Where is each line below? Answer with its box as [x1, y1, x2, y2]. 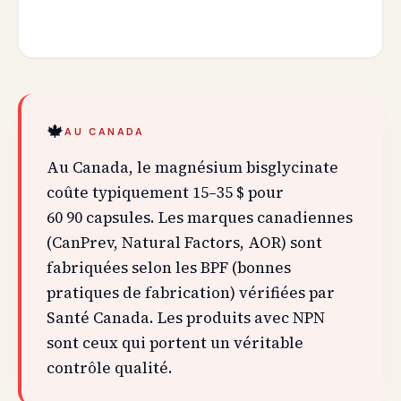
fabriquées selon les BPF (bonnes [47, 257, 291, 278]
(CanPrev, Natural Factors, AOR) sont [47, 232, 322, 253]
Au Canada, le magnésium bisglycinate [47, 157, 338, 178]
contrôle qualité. [47, 357, 173, 379]
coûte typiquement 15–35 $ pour [47, 182, 284, 203]
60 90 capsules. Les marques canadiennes [47, 207, 353, 228]
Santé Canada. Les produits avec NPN [47, 307, 325, 328]
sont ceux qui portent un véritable [47, 332, 303, 354]
